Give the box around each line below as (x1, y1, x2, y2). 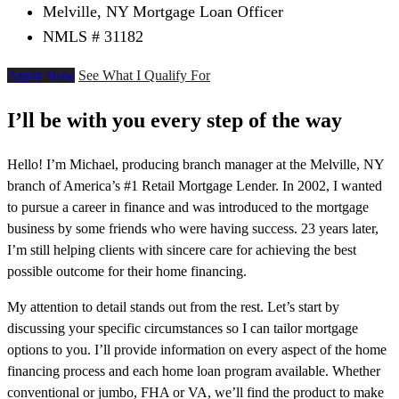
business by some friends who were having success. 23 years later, (7, 221, 379, 237)
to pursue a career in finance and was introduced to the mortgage (7, 199, 369, 216)
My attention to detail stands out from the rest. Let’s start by (7, 299, 339, 315)
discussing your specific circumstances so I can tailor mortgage (7, 321, 358, 337)
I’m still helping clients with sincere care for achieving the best (7, 242, 356, 258)
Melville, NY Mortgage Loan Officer (43, 3, 283, 21)
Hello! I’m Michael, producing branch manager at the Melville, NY (7, 157, 384, 173)
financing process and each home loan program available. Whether (7, 363, 380, 379)
